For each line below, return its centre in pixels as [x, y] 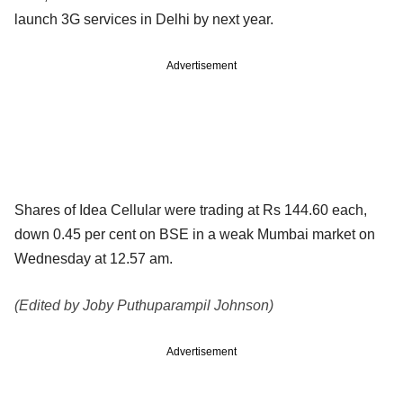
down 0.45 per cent [77, 234]
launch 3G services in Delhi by [113, 19]
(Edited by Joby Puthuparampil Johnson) [144, 305]
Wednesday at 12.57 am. [94, 258]
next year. [243, 19]
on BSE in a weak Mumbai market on [257, 234]
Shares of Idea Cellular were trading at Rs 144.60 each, [191, 210]
